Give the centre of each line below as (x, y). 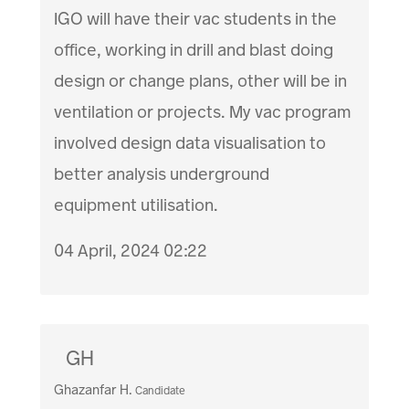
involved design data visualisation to (190, 143)
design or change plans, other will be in (201, 81)
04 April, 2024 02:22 (131, 251)
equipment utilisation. (136, 205)
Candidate (161, 391)
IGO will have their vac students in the (196, 19)
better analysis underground (162, 174)
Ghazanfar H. (94, 390)
